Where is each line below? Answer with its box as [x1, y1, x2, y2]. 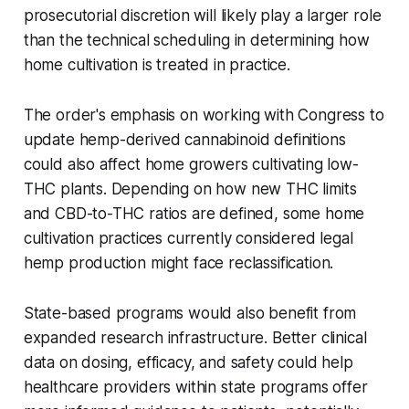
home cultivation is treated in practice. [23, 55, 290, 74]
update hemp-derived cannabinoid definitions [23, 130, 346, 149]
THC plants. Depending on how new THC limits [23, 179, 357, 198]
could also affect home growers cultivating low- [23, 154, 359, 173]
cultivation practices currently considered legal [23, 228, 353, 247]
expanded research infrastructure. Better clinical [23, 328, 367, 347]
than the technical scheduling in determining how [23, 30, 370, 49]
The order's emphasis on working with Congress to [23, 105, 384, 124]
